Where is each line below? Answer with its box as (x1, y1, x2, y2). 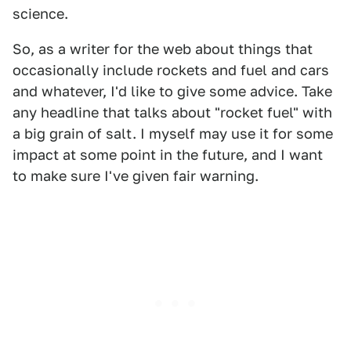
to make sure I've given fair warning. (13, 168, 259, 184)
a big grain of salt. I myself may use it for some (13, 125, 333, 142)
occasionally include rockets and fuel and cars (13, 62, 329, 78)
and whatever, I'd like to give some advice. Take (13, 83, 332, 100)
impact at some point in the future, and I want (13, 147, 323, 163)
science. (13, 5, 68, 22)
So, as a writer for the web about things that (13, 41, 313, 57)
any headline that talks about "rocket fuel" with (13, 104, 332, 121)
